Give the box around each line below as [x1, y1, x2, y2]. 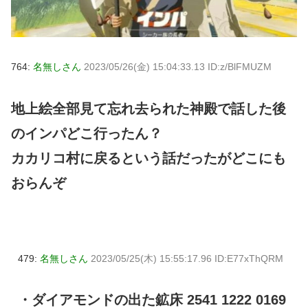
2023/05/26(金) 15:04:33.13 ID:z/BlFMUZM [84, 60, 272, 72]
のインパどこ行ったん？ [11, 125, 162, 141]
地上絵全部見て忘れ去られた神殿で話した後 [11, 100, 286, 116]
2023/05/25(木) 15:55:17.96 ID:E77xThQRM [91, 252, 283, 264]
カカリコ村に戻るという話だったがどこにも [11, 150, 286, 166]
